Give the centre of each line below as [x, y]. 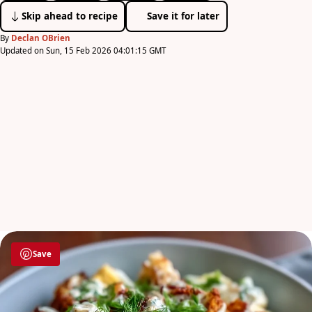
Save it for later [184, 16]
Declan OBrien [41, 38]
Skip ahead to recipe [69, 16]
